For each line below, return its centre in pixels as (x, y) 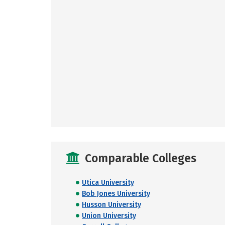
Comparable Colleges (141, 158)
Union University (109, 216)
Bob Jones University (116, 194)
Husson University (111, 205)
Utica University (108, 183)
